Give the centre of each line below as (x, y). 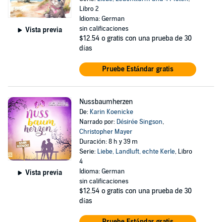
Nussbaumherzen (106, 102)
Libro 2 (89, 9)
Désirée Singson (139, 122)
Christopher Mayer (106, 132)
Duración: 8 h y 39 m (108, 142)
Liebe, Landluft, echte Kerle (136, 152)
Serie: (88, 152)
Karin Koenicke (111, 112)
